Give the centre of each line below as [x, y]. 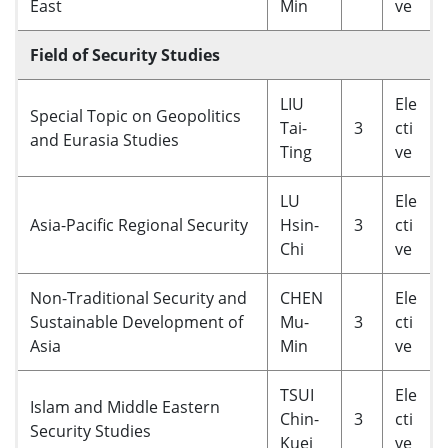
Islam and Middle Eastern [125, 407]
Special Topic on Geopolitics [135, 116]
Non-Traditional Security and [138, 298]
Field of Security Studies [125, 55]
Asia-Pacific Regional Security [139, 225]
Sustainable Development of [136, 322]
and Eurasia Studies [104, 140]
